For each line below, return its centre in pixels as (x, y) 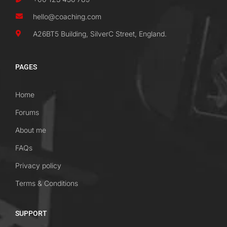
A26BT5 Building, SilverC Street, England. (100, 34)
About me (31, 130)
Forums (27, 112)
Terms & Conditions (47, 183)
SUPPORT (31, 213)
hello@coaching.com (67, 16)
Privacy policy (38, 165)
